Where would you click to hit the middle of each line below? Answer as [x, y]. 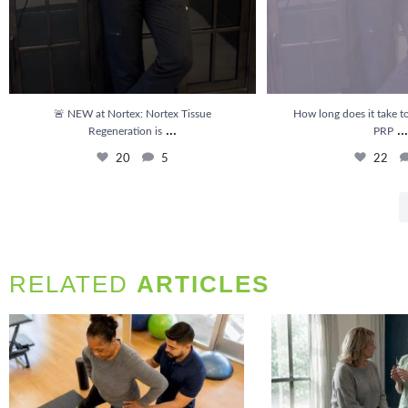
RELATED [73, 284]
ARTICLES [203, 284]
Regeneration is [125, 131]
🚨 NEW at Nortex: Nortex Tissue [133, 113]
